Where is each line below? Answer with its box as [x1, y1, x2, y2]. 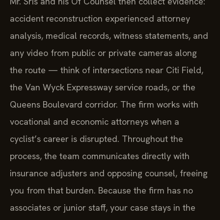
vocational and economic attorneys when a [10, 116, 179, 128]
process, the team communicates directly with [10, 150, 190, 162]
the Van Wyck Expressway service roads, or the [10, 82, 195, 93]
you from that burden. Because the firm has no [10, 185, 193, 196]
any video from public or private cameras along [10, 47, 197, 59]
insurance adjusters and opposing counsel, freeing [10, 167, 208, 179]
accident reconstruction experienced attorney [10, 13, 190, 25]
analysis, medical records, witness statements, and [10, 30, 208, 42]
